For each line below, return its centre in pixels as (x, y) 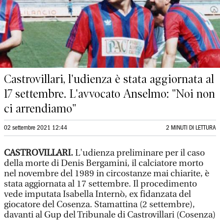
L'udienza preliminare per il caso (140, 153)
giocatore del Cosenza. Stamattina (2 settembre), (99, 205)
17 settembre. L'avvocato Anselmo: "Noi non (110, 94)
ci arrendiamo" (40, 109)
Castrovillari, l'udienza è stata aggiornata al (109, 79)
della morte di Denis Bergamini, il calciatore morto (104, 163)
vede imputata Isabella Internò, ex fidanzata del (97, 194)
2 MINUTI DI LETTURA (191, 128)
